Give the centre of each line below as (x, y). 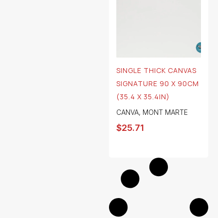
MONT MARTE (165, 112)
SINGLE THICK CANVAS (156, 71)
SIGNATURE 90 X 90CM (158, 84)
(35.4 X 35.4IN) (143, 97)
